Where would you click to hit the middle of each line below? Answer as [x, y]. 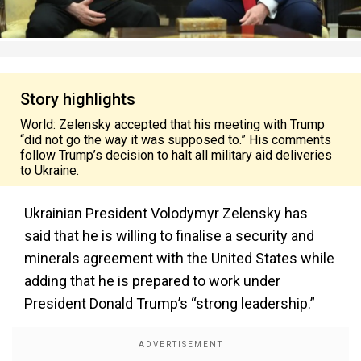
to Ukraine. [50, 170]
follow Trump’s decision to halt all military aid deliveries [176, 155]
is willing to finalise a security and [206, 236]
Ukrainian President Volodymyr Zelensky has [166, 213]
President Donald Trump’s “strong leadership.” [170, 303]
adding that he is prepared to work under [152, 281]
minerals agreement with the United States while [179, 258]
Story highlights [78, 99]
